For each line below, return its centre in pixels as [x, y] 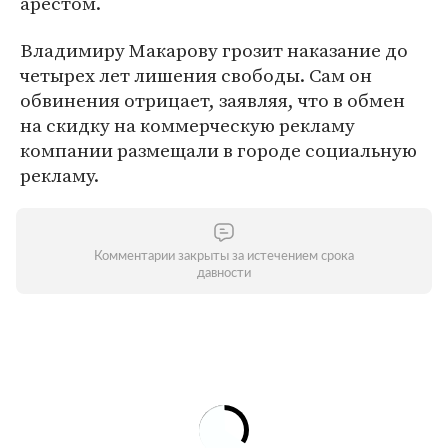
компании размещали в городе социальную [218, 150]
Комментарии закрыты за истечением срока [224, 256]
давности [224, 273]
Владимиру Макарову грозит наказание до [214, 50]
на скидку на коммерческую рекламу [187, 125]
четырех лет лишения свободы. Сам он [196, 75]
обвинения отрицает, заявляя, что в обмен [212, 100]
